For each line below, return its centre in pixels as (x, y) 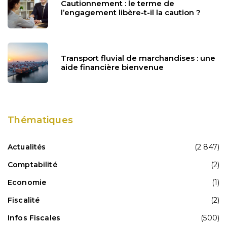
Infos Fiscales (34, 218)
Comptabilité (32, 164)
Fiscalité (24, 200)
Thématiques (41, 120)
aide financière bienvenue (112, 67)
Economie (27, 182)
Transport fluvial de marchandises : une (138, 58)
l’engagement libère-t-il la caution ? (131, 12)
